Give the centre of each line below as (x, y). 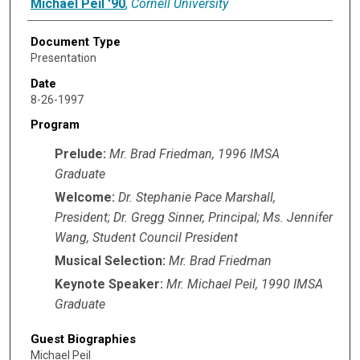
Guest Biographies (83, 339)
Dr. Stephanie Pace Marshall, (196, 197)
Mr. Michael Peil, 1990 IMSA (244, 284)
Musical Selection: (110, 260)
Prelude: (80, 153)
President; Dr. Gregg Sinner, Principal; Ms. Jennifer (193, 217)
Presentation (63, 58)
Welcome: (84, 197)
